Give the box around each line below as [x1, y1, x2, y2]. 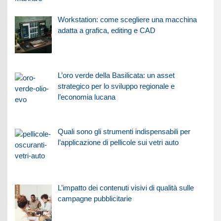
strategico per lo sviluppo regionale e [57, 82, 175, 91]
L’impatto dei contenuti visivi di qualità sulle [57, 183, 194, 192]
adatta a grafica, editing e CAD [57, 26, 155, 35]
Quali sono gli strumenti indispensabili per [57, 127, 190, 136]
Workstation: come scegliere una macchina [57, 15, 197, 24]
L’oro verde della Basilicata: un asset [57, 71, 175, 80]
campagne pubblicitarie [57, 194, 132, 203]
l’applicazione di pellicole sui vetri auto [57, 138, 179, 147]
